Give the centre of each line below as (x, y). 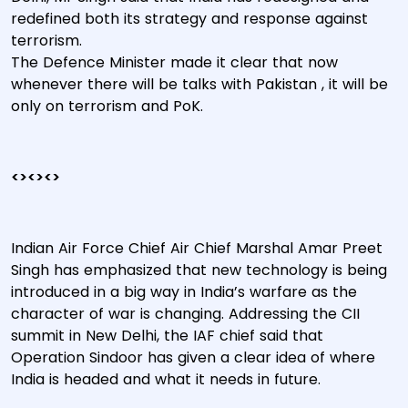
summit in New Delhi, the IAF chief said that (167, 336)
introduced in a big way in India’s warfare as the (184, 292)
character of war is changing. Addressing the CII (185, 314)
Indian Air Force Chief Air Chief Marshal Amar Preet (197, 248)
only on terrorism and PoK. (107, 106)
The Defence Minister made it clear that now (174, 62)
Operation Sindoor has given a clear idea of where (193, 357)
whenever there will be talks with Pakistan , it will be (199, 84)
